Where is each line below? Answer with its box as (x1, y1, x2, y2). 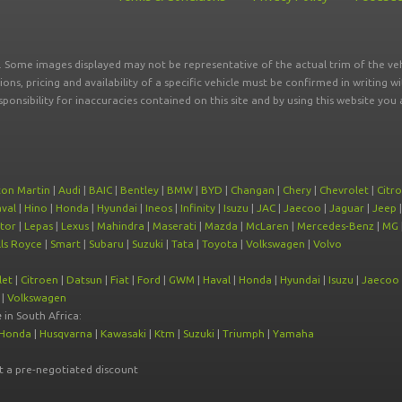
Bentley (120, 184, 159, 196)
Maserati (153, 220, 197, 232)
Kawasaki (100, 328, 146, 339)
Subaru (89, 238, 124, 249)
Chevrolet (319, 184, 369, 196)
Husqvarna (39, 328, 92, 339)
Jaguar (329, 202, 364, 214)
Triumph (223, 328, 265, 339)
